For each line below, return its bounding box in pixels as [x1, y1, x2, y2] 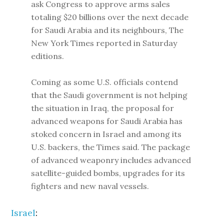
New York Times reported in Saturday [31, 38, 177, 48]
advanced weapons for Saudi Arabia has [31, 116, 183, 126]
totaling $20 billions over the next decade [31, 12, 189, 22]
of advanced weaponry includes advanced [31, 155, 191, 165]
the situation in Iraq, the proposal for [31, 103, 174, 113]
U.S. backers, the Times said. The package [31, 142, 190, 152]
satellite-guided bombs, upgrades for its [31, 168, 185, 178]
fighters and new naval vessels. [31, 181, 149, 191]
